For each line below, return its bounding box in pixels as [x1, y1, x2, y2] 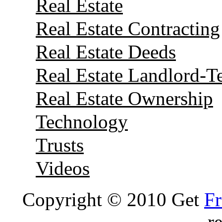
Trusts [36, 134, 84, 156]
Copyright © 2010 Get [22, 188, 204, 210]
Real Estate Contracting [36, 17, 220, 39]
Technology [36, 111, 128, 132]
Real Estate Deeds [36, 41, 176, 62]
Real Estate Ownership [36, 87, 213, 109]
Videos [36, 157, 90, 179]
